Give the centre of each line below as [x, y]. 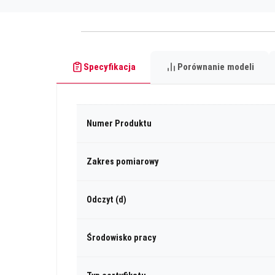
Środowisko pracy [121, 238]
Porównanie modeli [216, 67]
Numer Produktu [119, 123]
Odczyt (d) [107, 199]
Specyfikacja [110, 67]
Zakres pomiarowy [122, 161]
